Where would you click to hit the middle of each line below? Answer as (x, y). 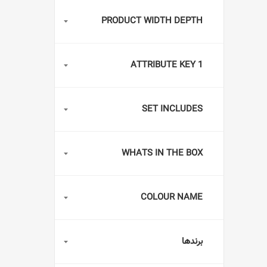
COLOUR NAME (172, 198)
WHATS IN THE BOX (162, 153)
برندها (192, 242)
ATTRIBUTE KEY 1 (167, 65)
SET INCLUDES (172, 109)
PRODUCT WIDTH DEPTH (152, 21)
